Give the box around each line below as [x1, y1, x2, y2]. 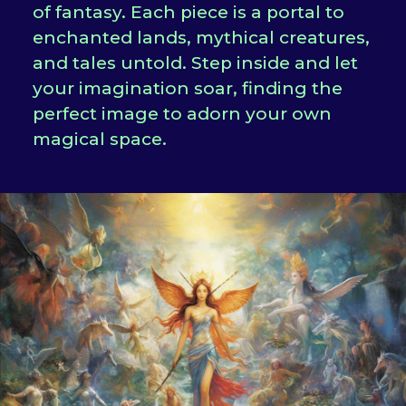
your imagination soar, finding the [32, 78, 343, 100]
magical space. [32, 129, 167, 150]
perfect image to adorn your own [32, 103, 332, 125]
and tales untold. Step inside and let [32, 53, 358, 74]
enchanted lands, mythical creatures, [32, 27, 370, 49]
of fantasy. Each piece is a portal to [32, 2, 344, 24]
